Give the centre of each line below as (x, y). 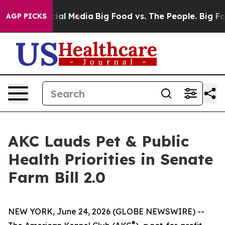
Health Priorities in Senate (110, 159)
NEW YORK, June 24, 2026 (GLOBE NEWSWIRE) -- (106, 211)
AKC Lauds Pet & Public (98, 141)
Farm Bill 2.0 (57, 177)
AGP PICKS (26, 16)
